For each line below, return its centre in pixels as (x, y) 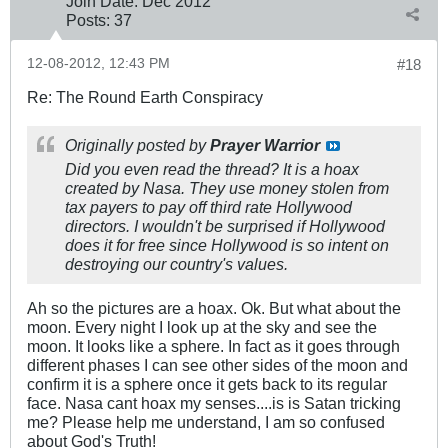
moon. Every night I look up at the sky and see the (202, 326)
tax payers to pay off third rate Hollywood (208, 206)
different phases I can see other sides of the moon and (217, 364)
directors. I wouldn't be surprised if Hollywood (225, 225)
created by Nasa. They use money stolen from (227, 187)
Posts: (88, 19)
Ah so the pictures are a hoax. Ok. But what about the (214, 307)
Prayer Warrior (265, 144)
